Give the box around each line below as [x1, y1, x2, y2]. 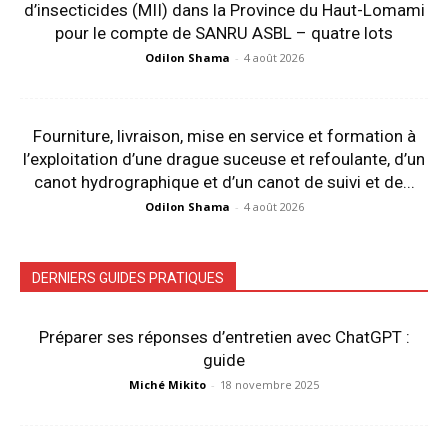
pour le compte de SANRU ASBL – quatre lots [55, 22, 393, 43]
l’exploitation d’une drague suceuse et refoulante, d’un [23, 148, 425, 169]
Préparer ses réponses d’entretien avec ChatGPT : [38, 326, 410, 347]
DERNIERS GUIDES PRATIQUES [32, 269, 224, 286]
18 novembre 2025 [220, 376, 319, 392]
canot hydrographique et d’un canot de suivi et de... [33, 171, 415, 192]
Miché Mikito [129, 376, 206, 392]
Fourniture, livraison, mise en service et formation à [32, 125, 416, 146]
